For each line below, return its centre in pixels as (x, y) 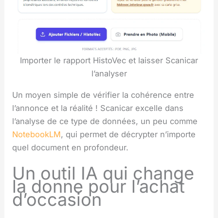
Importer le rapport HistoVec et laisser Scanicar (109, 61)
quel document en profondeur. (71, 147)
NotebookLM (37, 134)
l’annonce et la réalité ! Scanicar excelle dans (98, 108)
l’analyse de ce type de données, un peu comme (105, 121)
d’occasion (57, 199)
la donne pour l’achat (99, 186)
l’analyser (109, 74)
